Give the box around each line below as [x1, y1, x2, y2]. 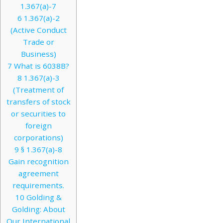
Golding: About [11, 204, 65, 215]
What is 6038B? [12, 61, 69, 71]
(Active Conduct [10, 25, 67, 35]
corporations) [13, 132, 63, 143]
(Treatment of [13, 85, 64, 95]
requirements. [12, 180, 64, 191]
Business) [20, 49, 56, 59]
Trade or [22, 37, 54, 47]
